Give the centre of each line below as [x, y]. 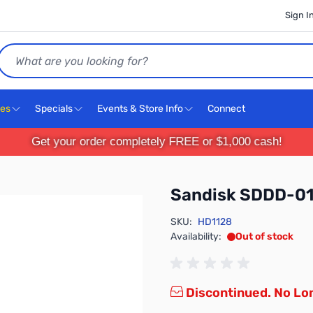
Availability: [196, 236]
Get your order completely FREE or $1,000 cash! [156, 141]
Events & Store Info [140, 109]
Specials [54, 109]
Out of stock [264, 236]
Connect [227, 109]
